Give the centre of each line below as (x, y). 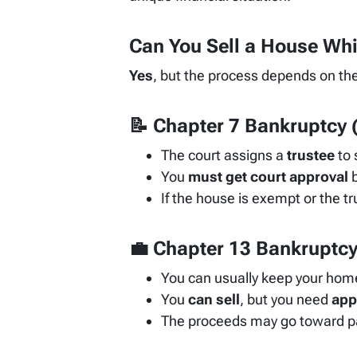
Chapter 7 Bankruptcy (250, 126)
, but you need (286, 300)
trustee (311, 155)
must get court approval (268, 177)
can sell (214, 300)
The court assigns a (224, 155)
